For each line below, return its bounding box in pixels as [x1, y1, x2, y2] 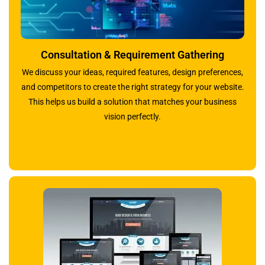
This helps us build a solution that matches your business [28, 97, 237, 107]
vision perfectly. [104, 112, 161, 122]
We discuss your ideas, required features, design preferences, [22, 67, 243, 77]
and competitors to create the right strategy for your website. [21, 82, 244, 92]
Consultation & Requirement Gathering [41, 49, 224, 62]
